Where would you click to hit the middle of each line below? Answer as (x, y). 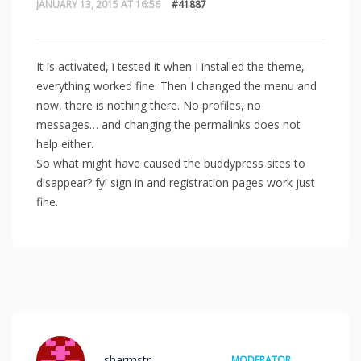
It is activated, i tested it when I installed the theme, (170, 66)
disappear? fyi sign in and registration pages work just (176, 182)
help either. (65, 143)
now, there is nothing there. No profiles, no (149, 105)
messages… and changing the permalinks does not (168, 124)
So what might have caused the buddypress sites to (171, 163)
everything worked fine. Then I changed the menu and (176, 85)
